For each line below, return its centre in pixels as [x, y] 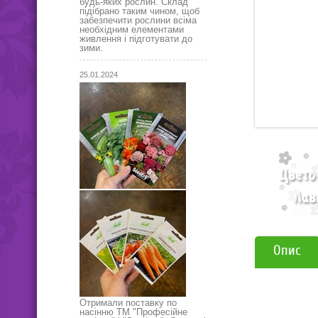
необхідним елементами [132, 29]
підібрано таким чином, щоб [139, 11]
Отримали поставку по [128, 303]
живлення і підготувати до [136, 39]
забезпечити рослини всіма [138, 20]
